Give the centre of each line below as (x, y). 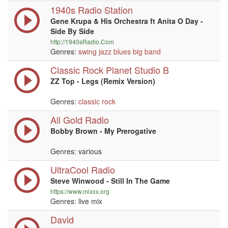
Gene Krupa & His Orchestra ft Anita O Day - (127, 21)
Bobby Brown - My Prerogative (103, 131)
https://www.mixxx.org (80, 191)
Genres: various (76, 151)
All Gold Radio (80, 120)
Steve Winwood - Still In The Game (110, 181)
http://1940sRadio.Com (82, 41)
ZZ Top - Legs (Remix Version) (103, 81)
